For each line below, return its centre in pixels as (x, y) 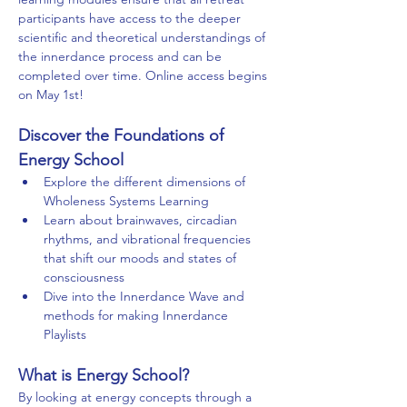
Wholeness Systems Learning (126, 201)
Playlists (65, 335)
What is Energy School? (104, 376)
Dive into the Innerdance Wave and (146, 297)
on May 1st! (53, 95)
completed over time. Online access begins (144, 76)
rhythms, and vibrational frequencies (149, 239)
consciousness (86, 278)
